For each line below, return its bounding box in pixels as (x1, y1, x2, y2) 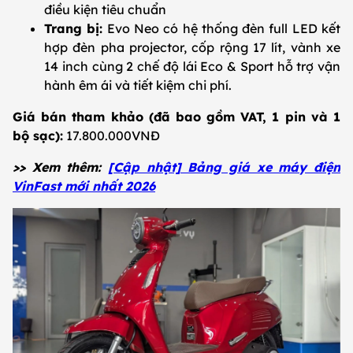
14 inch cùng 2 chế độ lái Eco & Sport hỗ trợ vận (44, 58, 340, 75)
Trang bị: (44, 20, 103, 37)
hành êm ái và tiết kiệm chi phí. (44, 77, 232, 94)
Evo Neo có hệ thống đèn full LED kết (102, 20, 341, 37)
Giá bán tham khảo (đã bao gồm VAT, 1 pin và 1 (13, 109, 340, 125)
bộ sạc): (13, 128, 63, 144)
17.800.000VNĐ (63, 128, 160, 144)
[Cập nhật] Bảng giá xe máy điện (108, 159, 340, 176)
